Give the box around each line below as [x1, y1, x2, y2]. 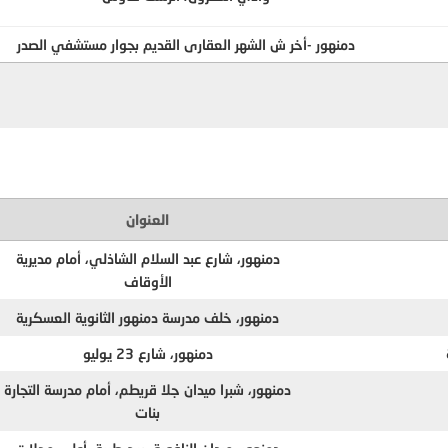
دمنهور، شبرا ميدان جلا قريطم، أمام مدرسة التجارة [4, 380, 292, 398]
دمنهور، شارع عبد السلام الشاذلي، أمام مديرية [15, 249, 280, 267]
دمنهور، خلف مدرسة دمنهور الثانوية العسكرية [16, 308, 280, 326]
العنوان [126, 210, 170, 228]
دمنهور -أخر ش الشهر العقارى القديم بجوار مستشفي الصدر [16, 36, 355, 54]
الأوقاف [123, 272, 172, 290]
